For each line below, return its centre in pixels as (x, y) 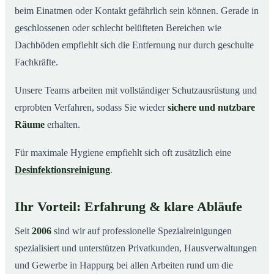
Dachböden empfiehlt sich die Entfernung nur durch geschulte (134, 45)
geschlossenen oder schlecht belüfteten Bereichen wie (118, 28)
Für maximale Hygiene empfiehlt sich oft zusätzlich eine (123, 152)
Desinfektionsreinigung (62, 169)
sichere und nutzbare (211, 107)
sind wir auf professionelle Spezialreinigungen (142, 231)
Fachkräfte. (36, 62)
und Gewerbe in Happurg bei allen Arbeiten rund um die (124, 265)
